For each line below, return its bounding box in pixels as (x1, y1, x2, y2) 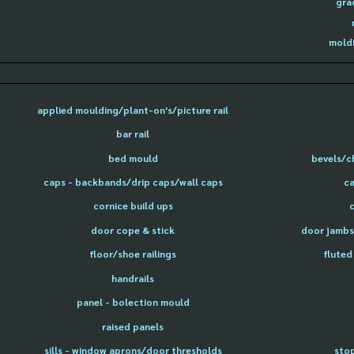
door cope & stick (91, 223, 175, 236)
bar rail (116, 127, 149, 141)
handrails (111, 271, 154, 284)
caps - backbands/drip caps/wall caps (43, 175, 223, 189)
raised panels (102, 319, 164, 333)
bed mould (107, 151, 158, 164)
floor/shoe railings (89, 247, 176, 261)
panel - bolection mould (76, 296, 190, 309)
